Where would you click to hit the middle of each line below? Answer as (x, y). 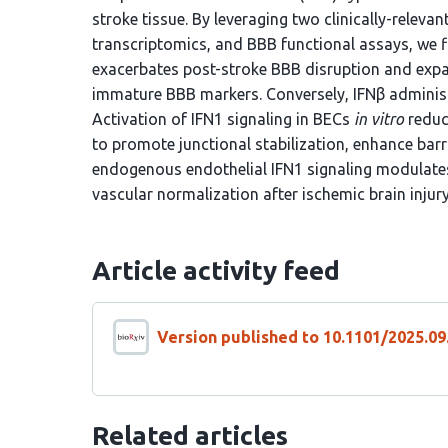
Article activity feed (216, 270)
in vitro (379, 119)
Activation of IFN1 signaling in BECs (223, 119)
